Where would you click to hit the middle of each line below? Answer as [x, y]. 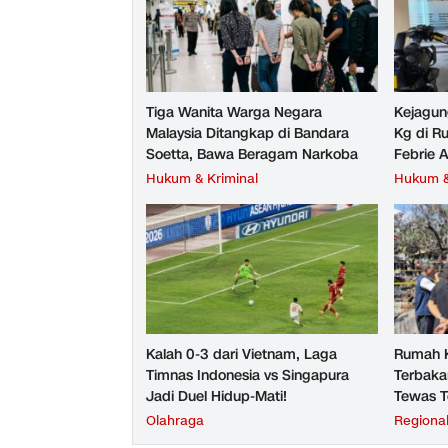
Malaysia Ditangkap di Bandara [247, 133]
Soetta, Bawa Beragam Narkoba [252, 154]
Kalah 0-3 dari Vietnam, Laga [241, 354]
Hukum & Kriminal [202, 178]
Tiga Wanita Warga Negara [234, 112]
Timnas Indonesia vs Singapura [247, 375]
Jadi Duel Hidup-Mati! [216, 396]
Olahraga [175, 420]
